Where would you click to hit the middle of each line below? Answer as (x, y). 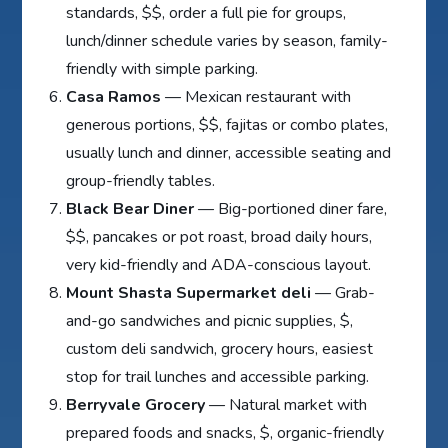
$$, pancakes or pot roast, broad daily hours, (219, 236)
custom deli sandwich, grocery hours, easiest (220, 348)
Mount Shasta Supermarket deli (189, 292)
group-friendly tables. (141, 180)
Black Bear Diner (130, 208)
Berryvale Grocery (136, 404)
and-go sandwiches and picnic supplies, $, (210, 320)
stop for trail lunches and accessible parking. (218, 376)
